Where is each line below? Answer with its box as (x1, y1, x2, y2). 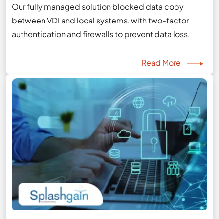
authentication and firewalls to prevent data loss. (12, 28, 191, 39)
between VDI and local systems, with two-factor (12, 15, 189, 25)
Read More (141, 57, 182, 67)
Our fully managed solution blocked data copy (12, 1, 184, 12)
